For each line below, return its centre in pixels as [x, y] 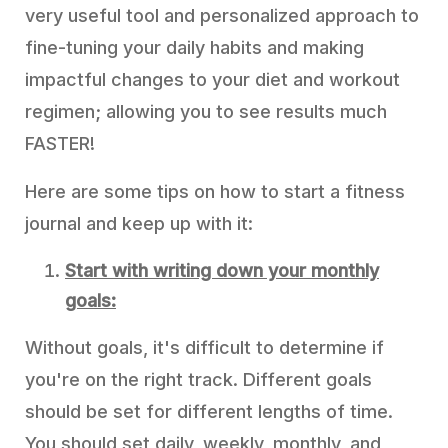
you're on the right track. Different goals [198, 379]
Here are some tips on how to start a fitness [215, 191]
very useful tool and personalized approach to [222, 15]
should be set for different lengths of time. [209, 411]
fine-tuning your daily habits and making [194, 47]
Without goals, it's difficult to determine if [204, 347]
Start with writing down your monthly [222, 270]
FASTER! [60, 143]
